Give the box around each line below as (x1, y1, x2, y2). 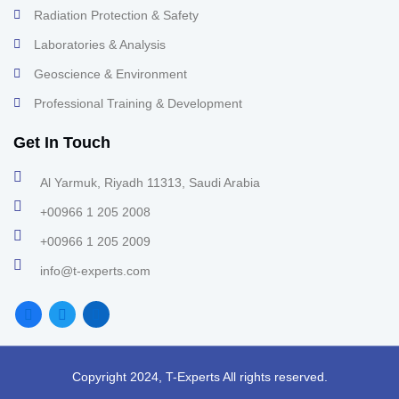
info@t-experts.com (40, 264, 151, 278)
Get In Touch (13, 134, 110, 151)
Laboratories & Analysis (33, 37, 166, 52)
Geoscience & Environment (33, 67, 187, 81)
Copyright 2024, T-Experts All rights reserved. (71, 370, 328, 384)
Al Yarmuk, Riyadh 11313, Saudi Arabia (40, 175, 260, 190)
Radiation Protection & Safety (33, 8, 199, 22)
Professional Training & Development (33, 96, 242, 110)
